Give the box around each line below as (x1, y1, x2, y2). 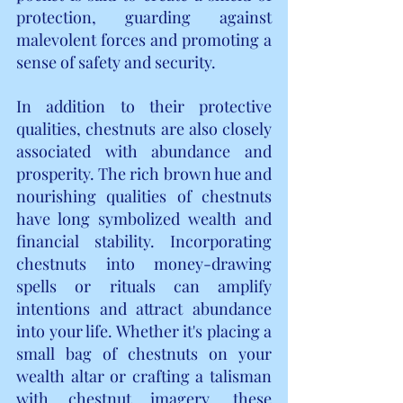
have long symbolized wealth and (16, 207, 272, 229)
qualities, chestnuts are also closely (16, 117, 272, 139)
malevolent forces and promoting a (16, 28, 272, 50)
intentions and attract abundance (16, 297, 272, 319)
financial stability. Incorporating (16, 229, 272, 252)
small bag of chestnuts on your (16, 342, 272, 364)
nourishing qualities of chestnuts (16, 184, 272, 207)
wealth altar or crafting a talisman (16, 364, 272, 387)
